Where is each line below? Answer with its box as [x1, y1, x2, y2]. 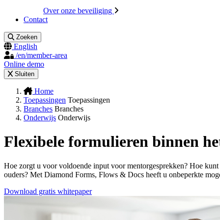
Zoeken [16, 33, 38, 41]
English [14, 42, 37, 51]
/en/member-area [16, 51, 67, 59]
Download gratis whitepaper [4, 187, 92, 195]
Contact [24, 15, 48, 24]
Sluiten [14, 70, 34, 78]
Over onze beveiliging [43, 6, 114, 15]
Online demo [4, 60, 44, 68]
